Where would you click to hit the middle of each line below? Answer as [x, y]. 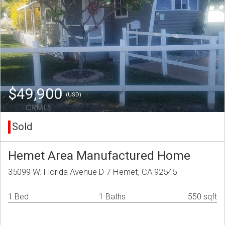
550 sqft [202, 197]
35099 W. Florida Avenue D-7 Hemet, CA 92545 [92, 172]
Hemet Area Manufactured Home [99, 156]
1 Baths [112, 197]
